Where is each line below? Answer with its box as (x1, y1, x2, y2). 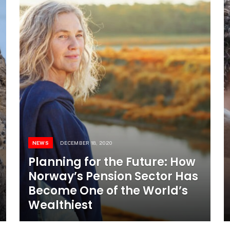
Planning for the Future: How (28, 154, 196, 170)
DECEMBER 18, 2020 (60, 139, 112, 146)
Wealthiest (28, 197, 92, 213)
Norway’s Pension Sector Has (28, 168, 198, 184)
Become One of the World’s (28, 182, 188, 199)
